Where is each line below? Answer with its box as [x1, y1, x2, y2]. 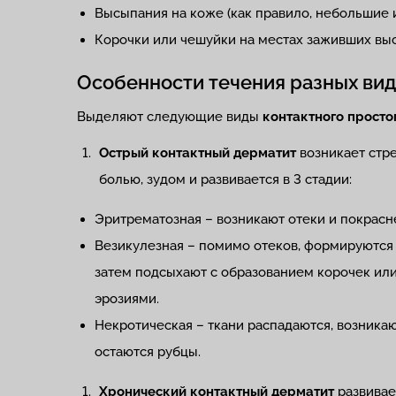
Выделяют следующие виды [77, 109, 263, 125]
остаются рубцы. [95, 344, 201, 360]
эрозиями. [95, 291, 159, 307]
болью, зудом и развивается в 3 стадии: [99, 171, 352, 187]
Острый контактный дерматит [99, 145, 296, 161]
